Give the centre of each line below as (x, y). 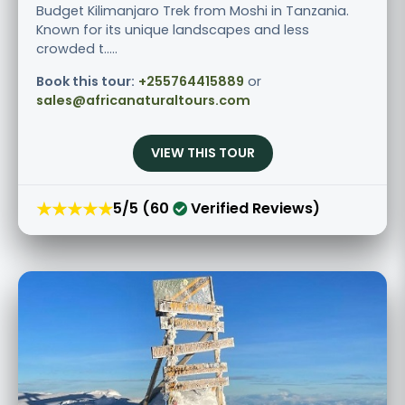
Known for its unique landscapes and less (173, 29)
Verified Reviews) (254, 209)
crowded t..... (77, 48)
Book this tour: (85, 81)
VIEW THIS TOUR (202, 152)
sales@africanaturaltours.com (143, 100)
